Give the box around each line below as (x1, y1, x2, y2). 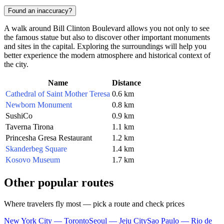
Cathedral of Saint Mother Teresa (5, 89, 110, 98)
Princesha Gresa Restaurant (5, 133, 92, 142)
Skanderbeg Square (5, 144, 67, 153)
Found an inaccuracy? (8, 6, 72, 14)
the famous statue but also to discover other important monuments (4, 32, 210, 41)
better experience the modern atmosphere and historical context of (4, 50, 210, 59)
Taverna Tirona (5, 122, 53, 131)
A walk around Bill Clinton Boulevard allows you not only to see (4, 23, 209, 32)
